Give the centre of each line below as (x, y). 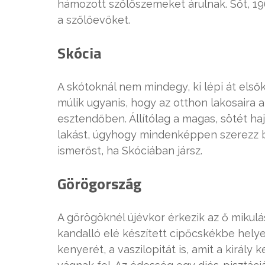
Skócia (79, 53)
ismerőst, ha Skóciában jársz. (130, 151)
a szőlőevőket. (94, 20)
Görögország (99, 184)
